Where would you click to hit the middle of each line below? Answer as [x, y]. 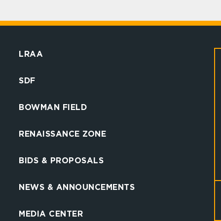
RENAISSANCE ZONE [63, 134]
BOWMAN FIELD [53, 107]
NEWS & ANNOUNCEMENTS [77, 187]
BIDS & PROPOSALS [61, 160]
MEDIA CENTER [51, 214]
